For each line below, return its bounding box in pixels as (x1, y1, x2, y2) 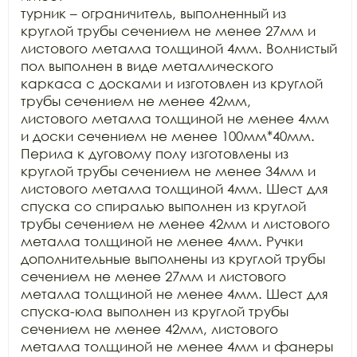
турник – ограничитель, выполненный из (21, 5, 286, 22)
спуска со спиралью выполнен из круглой (21, 198, 306, 214)
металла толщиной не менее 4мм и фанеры (21, 338, 333, 355)
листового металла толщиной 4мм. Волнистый (21, 40, 337, 57)
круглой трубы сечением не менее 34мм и (21, 163, 316, 179)
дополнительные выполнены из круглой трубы (21, 250, 325, 267)
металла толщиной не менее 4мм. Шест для (21, 285, 328, 302)
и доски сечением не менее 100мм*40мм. (21, 127, 315, 144)
